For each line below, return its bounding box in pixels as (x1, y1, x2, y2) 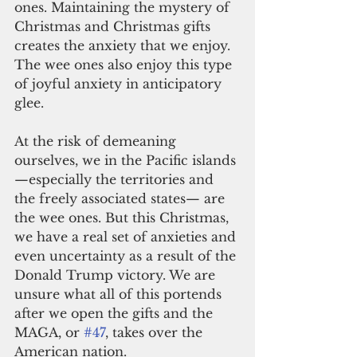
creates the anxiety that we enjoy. (14, 37, 234, 54)
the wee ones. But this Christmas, (14, 210, 233, 226)
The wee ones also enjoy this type (14, 57, 236, 73)
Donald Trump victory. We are (14, 267, 219, 284)
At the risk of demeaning (14, 133, 180, 150)
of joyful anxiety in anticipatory (14, 76, 226, 92)
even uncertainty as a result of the (14, 248, 240, 265)
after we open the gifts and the (14, 305, 217, 322)
